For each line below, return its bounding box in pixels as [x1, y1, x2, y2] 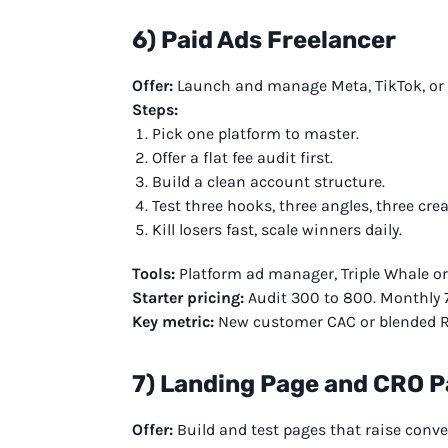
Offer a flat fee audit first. [152, 147, 333, 167]
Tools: [132, 263, 175, 283]
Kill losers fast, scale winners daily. [152, 219, 402, 239]
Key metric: [132, 311, 214, 331]
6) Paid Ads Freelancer [132, 25, 396, 54]
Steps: [132, 99, 178, 119]
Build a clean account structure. [152, 171, 385, 191]
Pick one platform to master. [152, 123, 359, 143]
